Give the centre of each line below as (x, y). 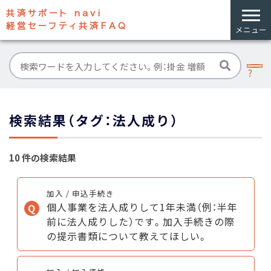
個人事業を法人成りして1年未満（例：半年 (142, 207)
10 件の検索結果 (43, 158)
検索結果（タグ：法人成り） (94, 120)
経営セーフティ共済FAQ (67, 26)
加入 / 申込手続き (80, 193)
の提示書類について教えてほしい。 (127, 236)
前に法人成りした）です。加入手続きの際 (140, 221)
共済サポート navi (54, 13)
